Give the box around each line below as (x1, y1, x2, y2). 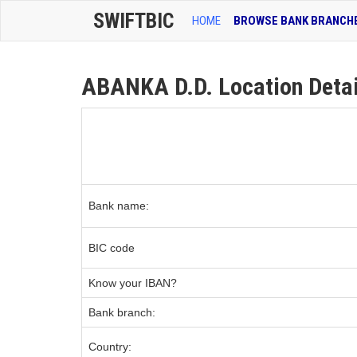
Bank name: (88, 199, 149, 212)
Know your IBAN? (88, 277, 177, 289)
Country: (88, 340, 131, 353)
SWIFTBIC (93, 9, 174, 33)
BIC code (88, 241, 135, 254)
